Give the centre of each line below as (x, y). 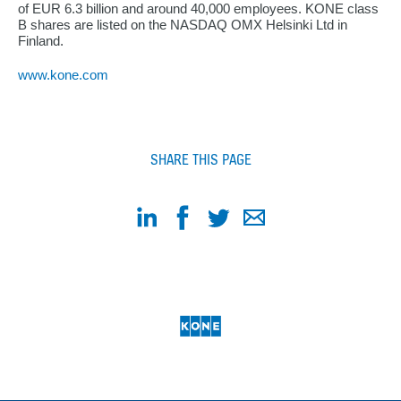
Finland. (41, 41)
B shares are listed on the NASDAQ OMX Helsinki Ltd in (183, 25)
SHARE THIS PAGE (200, 159)
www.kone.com (63, 75)
